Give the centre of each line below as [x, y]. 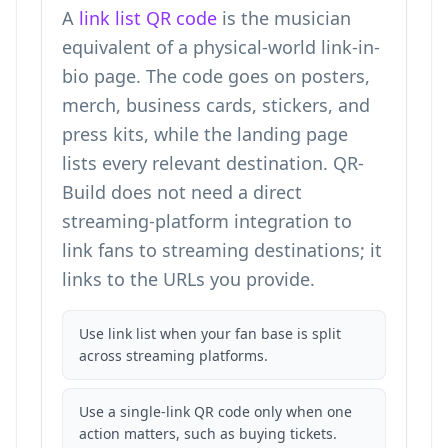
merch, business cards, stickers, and [216, 105]
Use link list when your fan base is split [210, 333]
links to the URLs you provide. [188, 279]
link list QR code [148, 18]
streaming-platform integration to [207, 221]
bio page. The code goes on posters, [216, 76]
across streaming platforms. [173, 355]
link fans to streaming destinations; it [222, 250]
